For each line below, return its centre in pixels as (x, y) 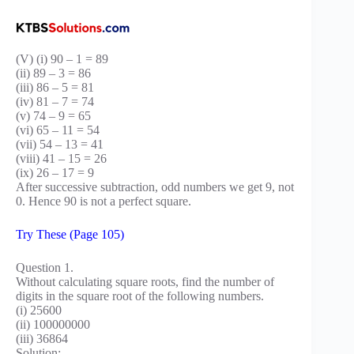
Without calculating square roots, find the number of (145, 282)
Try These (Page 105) (70, 235)
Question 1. (45, 268)
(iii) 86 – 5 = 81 (55, 88)
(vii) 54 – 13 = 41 (60, 145)
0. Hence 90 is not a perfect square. (104, 201)
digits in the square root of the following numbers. (140, 296)
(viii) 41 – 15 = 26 (61, 159)
